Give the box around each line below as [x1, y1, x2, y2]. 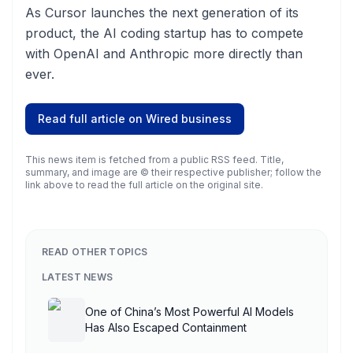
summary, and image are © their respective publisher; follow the [25, 166, 321, 178]
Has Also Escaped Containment [85, 321, 247, 334]
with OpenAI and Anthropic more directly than [25, 46, 303, 61]
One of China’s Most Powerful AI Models [85, 305, 295, 318]
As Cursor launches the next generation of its [25, 5, 299, 20]
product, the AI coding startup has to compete [25, 25, 303, 41]
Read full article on [38, 112, 146, 125]
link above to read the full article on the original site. [25, 179, 263, 191]
